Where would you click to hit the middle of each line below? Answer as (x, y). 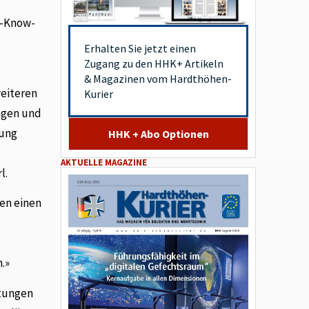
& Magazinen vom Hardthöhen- (158, 78)
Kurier (99, 93)
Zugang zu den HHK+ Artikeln (154, 63)
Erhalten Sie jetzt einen (140, 48)
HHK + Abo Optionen (158, 133)
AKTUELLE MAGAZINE (104, 162)
